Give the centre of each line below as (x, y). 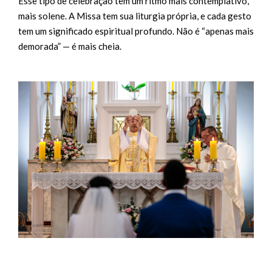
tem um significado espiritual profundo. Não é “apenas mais (136, 31)
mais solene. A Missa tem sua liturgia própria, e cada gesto (135, 15)
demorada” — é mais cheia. (70, 46)
